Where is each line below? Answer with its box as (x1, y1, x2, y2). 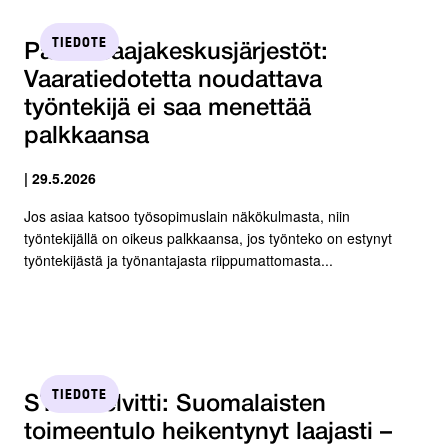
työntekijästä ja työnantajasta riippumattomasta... (24, 249, 333, 270)
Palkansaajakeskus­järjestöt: (24, 41, 328, 64)
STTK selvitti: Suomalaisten (24, 393, 326, 416)
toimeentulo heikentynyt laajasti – (24, 421, 392, 444)
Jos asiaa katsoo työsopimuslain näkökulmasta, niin (24, 205, 350, 226)
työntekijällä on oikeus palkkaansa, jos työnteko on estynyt (24, 227, 392, 248)
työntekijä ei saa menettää (24, 97, 311, 120)
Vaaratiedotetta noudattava (24, 69, 322, 92)
